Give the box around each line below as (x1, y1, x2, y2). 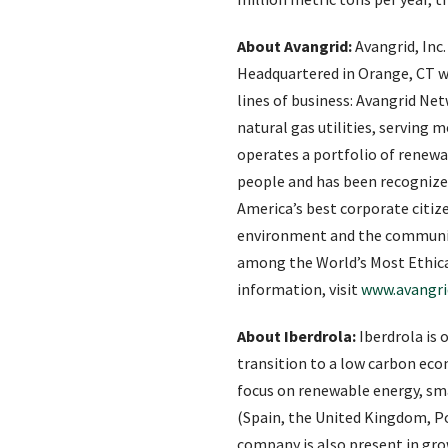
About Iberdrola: (237, 325, 356, 346)
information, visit (237, 278, 361, 299)
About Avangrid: (237, 35, 352, 56)
